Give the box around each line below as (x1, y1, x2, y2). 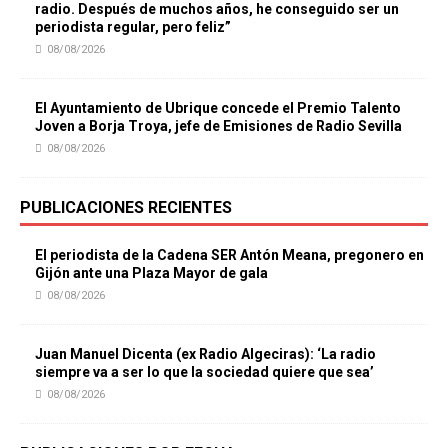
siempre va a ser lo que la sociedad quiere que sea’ (35, 364, 374, 381)
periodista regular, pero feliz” (35, 19, 231, 36)
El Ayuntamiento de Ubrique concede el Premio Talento (35, 100, 401, 117)
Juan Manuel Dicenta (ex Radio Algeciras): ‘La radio (35, 346, 376, 363)
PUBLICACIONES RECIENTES (20, 198, 232, 218)
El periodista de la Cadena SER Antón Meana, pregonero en (35, 247, 424, 264)
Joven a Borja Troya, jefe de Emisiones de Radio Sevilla (35, 118, 402, 135)
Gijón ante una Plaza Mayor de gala (35, 265, 268, 282)
